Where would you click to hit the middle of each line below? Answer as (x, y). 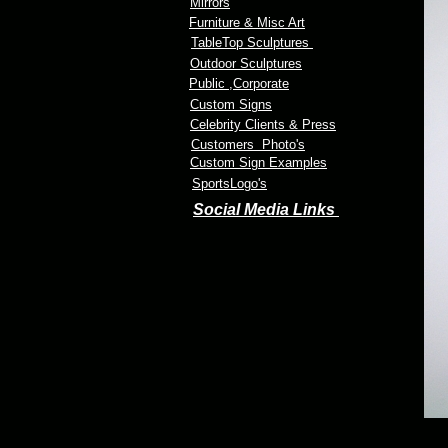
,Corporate (259, 83)
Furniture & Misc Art (247, 22)
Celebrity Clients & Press (263, 124)
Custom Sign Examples (258, 162)
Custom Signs (231, 104)
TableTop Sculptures (252, 42)
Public (209, 83)
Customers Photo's (248, 144)
